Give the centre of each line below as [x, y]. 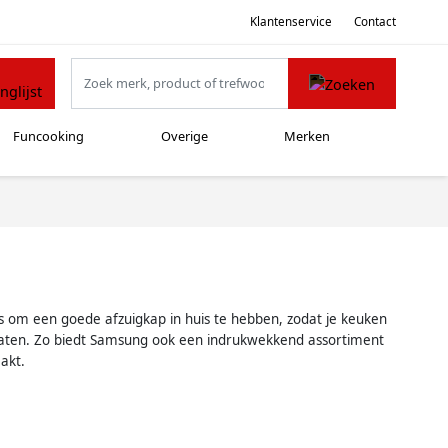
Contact [375, 21]
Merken [307, 136]
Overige [184, 136]
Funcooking [49, 136]
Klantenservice [290, 21]
